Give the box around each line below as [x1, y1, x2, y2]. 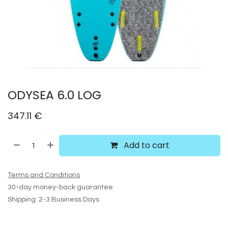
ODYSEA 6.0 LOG [8, 87, 101, 103]
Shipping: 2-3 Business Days [8, 196, 99, 203]
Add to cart [122, 139, 170, 151]
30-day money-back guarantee [8, 184, 113, 191]
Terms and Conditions [8, 172, 80, 179]
